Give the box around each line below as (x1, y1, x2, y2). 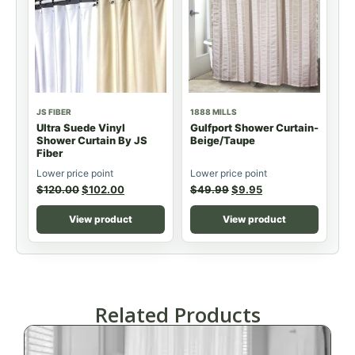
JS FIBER (36, 106, 71, 116)
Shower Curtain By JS (36, 133, 147, 147)
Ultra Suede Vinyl (36, 120, 125, 134)
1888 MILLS (190, 106, 237, 116)
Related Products (94, 300, 261, 329)
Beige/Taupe (190, 133, 255, 147)
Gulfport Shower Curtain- (190, 120, 319, 134)
